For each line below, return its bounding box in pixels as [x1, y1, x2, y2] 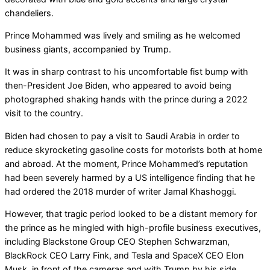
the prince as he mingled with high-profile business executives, [5, 222, 261, 233]
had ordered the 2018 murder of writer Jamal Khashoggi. [5, 186, 236, 196]
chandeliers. [5, 7, 54, 18]
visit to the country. [5, 108, 83, 119]
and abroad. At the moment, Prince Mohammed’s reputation [5, 158, 248, 169]
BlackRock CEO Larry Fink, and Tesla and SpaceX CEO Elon [5, 250, 243, 261]
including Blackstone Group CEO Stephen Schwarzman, [5, 236, 230, 247]
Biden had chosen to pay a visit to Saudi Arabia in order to [5, 130, 240, 141]
